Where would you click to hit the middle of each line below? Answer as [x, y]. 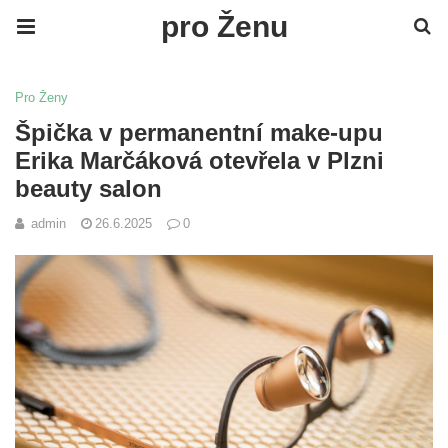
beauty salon [88, 188]
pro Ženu [224, 26]
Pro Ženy [41, 97]
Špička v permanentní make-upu [199, 132]
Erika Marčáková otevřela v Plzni [199, 160]
